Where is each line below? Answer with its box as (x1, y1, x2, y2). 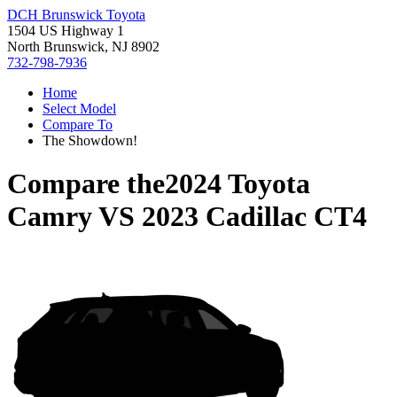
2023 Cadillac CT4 (142, 200, 367, 233)
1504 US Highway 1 (7, 23, 124, 38)
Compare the (7, 167, 165, 200)
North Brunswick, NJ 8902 (7, 39, 160, 54)
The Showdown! (43, 133, 137, 148)
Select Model (43, 101, 116, 116)
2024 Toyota (165, 167, 310, 200)
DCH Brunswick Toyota (7, 7, 145, 22)
